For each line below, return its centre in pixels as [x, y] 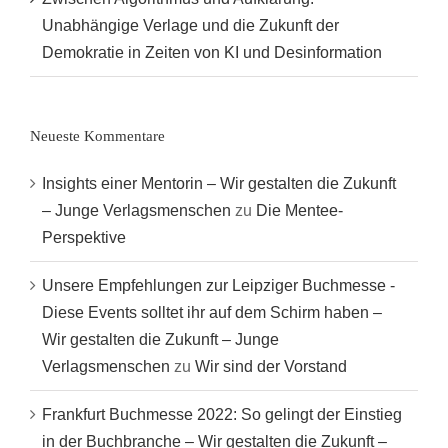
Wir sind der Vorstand [271, 367]
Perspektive [84, 238]
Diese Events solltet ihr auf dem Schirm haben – [212, 313]
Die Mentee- [299, 211]
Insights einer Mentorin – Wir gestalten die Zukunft [219, 184]
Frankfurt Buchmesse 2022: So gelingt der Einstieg [222, 415]
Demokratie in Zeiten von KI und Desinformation [212, 53]
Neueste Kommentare [97, 136]
